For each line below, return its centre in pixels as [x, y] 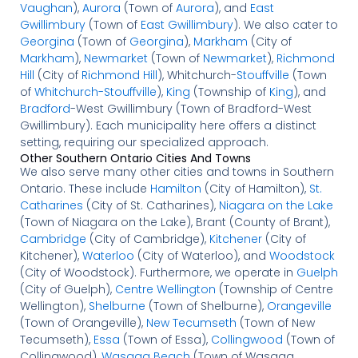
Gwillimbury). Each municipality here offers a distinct [168, 125]
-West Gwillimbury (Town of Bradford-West [191, 108]
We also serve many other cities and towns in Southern [177, 171]
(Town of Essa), [165, 339]
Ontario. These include [85, 188]
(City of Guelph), [67, 289]
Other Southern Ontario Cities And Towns [135, 158]
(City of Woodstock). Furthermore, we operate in [158, 272]
